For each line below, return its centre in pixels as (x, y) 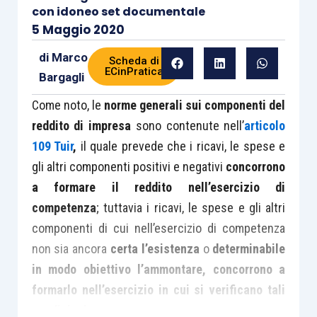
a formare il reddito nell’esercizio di (158, 187)
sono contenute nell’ (188, 126)
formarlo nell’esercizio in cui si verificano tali (158, 290)
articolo (265, 126)
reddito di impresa (81, 126)
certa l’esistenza (155, 249)
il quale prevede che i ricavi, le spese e (183, 146)
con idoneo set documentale (118, 12)
